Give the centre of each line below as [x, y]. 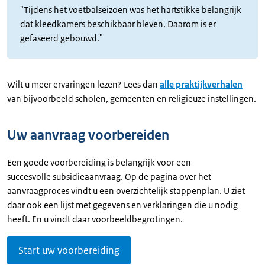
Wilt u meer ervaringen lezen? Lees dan [83, 85]
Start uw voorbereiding [69, 251]
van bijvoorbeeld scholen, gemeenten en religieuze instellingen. [132, 99]
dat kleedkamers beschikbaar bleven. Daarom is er [118, 24]
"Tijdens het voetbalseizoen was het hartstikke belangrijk [131, 10]
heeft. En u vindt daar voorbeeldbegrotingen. [95, 219]
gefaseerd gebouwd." [62, 38]
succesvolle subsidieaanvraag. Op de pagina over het [109, 177]
